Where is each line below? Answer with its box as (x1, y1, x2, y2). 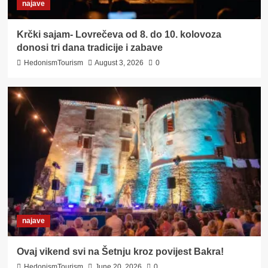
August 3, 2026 (94, 59, 144, 68)
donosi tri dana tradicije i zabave (16, 42, 163, 53)
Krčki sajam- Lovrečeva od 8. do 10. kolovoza (16, 29, 221, 40)
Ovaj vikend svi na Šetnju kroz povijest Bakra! (16, 246, 226, 257)
